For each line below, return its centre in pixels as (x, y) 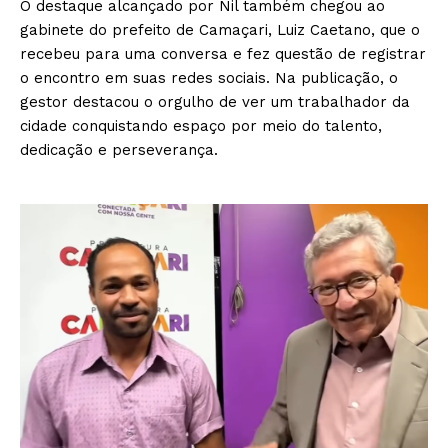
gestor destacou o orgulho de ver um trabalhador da (215, 102)
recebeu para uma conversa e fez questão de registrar (223, 54)
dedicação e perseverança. (119, 150)
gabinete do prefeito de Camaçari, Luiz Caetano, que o (220, 30)
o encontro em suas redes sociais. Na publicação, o (209, 78)
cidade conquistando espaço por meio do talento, (201, 126)
